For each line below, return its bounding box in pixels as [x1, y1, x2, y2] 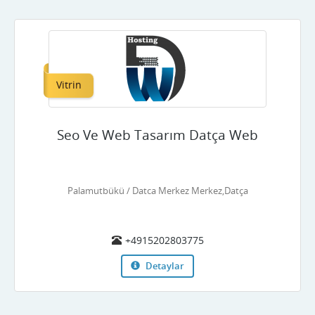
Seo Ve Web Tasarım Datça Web [57, 125, 258, 144]
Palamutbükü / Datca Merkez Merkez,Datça [67, 184, 248, 197]
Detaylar [143, 259, 184, 272]
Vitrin [56, 78, 82, 91]
